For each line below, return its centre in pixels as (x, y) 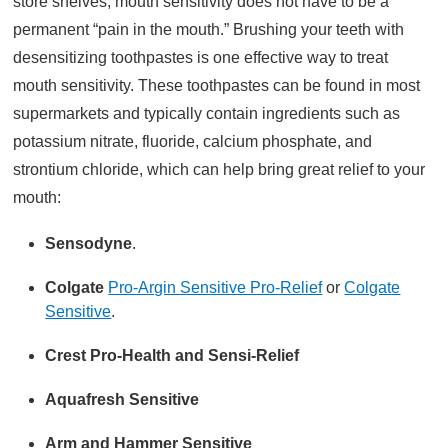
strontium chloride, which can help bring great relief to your (219, 169)
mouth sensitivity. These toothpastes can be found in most (217, 85)
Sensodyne (89, 243)
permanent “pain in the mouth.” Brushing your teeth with (209, 29)
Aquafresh (87, 399)
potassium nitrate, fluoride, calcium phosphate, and (193, 141)
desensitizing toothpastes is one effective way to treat (201, 57)
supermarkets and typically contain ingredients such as (207, 113)
